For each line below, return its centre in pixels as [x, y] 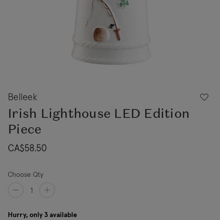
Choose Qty [26, 174]
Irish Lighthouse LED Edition [99, 113]
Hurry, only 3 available [42, 215]
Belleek [23, 97]
